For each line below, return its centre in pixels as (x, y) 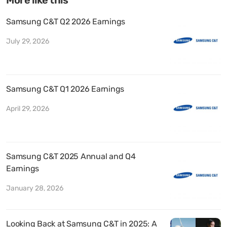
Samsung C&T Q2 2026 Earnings (66, 21)
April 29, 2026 (28, 108)
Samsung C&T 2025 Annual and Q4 (71, 156)
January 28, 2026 (35, 188)
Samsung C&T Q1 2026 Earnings (65, 89)
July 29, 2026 (28, 41)
